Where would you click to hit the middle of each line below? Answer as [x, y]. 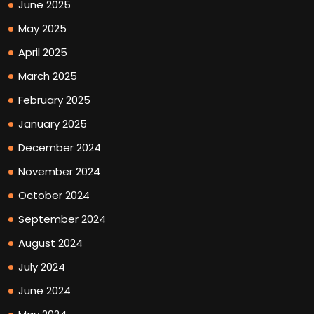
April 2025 [43, 52]
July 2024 [42, 266]
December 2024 [60, 147]
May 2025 [42, 28]
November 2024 [59, 171]
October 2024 [54, 195]
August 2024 [50, 243]
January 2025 [53, 123]
